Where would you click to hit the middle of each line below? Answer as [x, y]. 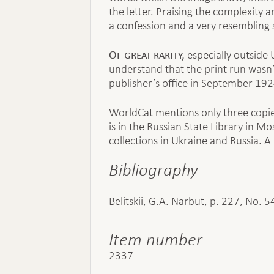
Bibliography [154, 169]
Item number [156, 239]
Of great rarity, [148, 54]
